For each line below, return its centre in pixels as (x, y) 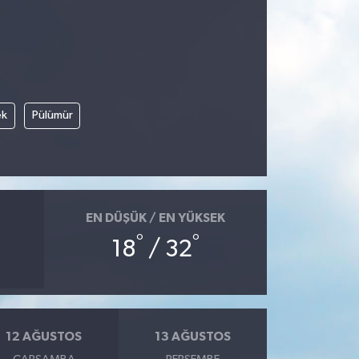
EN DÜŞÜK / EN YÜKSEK (155, 218)
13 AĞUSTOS (192, 336)
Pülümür (52, 115)
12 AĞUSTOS (44, 336)
